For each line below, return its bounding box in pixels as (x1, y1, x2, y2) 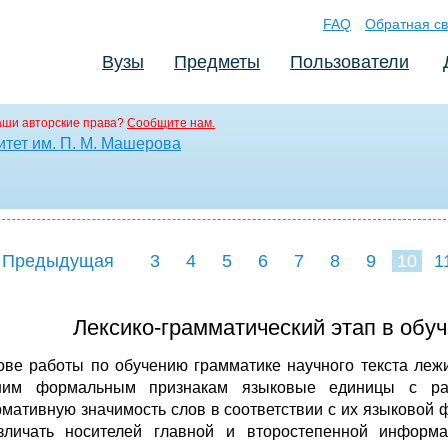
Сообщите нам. (127, 116, 215, 130)
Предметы (174, 52, 260, 72)
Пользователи (290, 52, 409, 72)
